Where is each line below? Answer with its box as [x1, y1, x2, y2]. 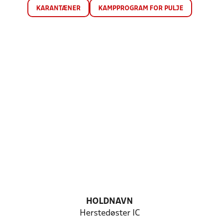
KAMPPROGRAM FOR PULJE [98, 5, 183, 12]
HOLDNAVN [86, 197, 133, 206]
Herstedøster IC [79, 209, 140, 218]
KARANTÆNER [36, 5, 81, 12]
